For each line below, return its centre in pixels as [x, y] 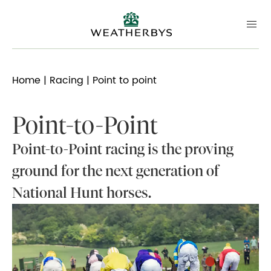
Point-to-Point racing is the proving [123, 149]
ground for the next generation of [116, 171]
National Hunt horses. [82, 193]
